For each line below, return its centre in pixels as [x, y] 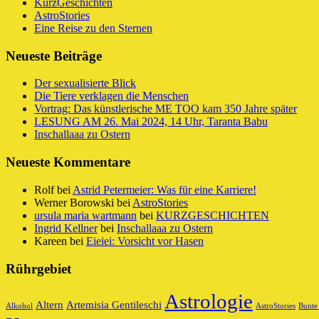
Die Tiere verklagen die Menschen [111, 96]
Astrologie [209, 302]
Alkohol [19, 306]
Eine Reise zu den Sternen [93, 28]
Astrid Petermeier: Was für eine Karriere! [164, 189]
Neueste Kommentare [68, 162]
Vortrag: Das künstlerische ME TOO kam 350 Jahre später [166, 109]
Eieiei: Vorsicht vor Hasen [145, 241]
